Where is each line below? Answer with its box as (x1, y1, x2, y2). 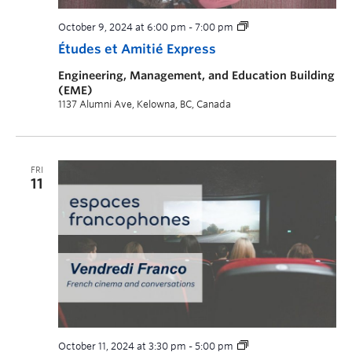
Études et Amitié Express (58, 42, 216, 57)
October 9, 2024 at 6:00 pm (58, 21, 186, 34)
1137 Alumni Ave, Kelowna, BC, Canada (58, 98, 231, 111)
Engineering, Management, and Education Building (58, 69, 335, 82)
